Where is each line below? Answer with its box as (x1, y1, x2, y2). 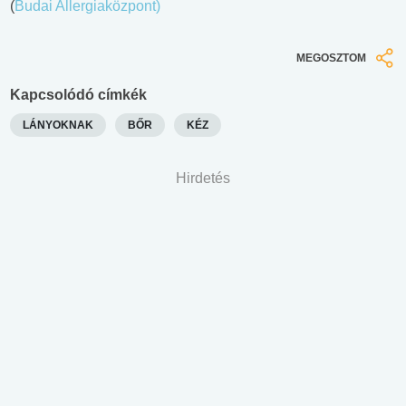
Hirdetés (176, 169, 230, 186)
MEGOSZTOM (296, 52, 366, 65)
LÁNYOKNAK (23, 118, 93, 131)
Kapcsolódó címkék (10, 86, 147, 102)
